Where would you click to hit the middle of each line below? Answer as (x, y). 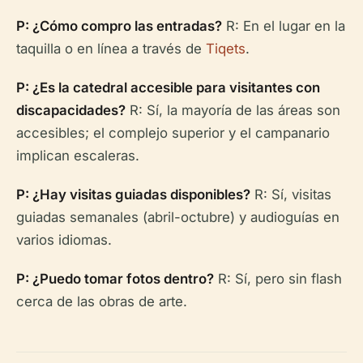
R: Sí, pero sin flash (278, 279)
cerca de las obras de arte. (102, 302)
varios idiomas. (64, 240)
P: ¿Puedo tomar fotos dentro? (115, 279)
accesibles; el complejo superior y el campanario (173, 133)
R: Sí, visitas (291, 195)
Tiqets (226, 49)
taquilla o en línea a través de (111, 49)
